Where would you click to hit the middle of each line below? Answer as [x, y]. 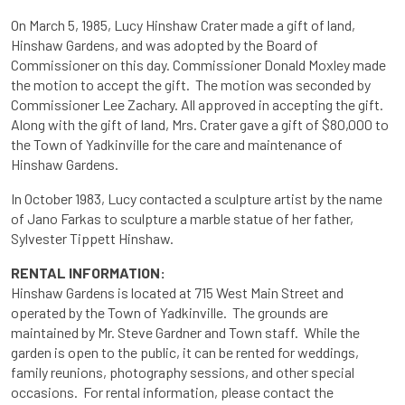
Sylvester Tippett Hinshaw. [92, 238]
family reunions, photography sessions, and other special [183, 372]
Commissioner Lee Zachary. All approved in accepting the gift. [197, 104]
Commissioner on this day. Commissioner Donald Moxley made [198, 64]
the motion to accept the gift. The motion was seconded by [191, 84]
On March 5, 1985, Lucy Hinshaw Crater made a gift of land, [183, 24]
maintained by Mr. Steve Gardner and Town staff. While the [185, 332]
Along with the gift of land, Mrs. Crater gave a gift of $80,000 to [200, 124]
